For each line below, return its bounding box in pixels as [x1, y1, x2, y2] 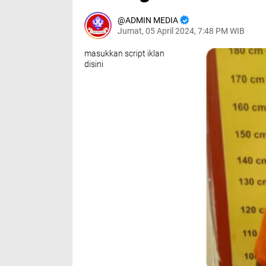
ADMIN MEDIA [125, 15, 178, 25]
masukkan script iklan [84, 49, 164, 58]
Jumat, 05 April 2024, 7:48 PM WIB [118, 26, 245, 36]
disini [84, 59, 103, 69]
